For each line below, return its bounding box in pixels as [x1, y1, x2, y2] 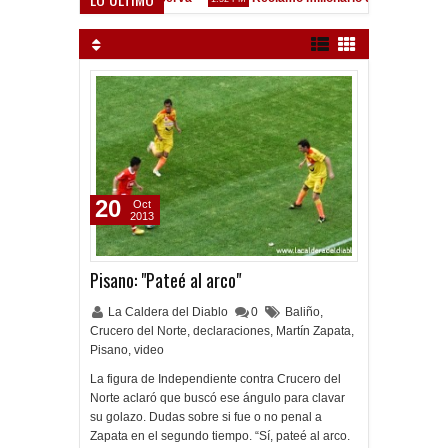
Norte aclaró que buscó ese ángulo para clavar [90, 391, 345, 405]
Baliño [285, 305, 320, 319]
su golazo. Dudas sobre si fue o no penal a [90, 410, 322, 424]
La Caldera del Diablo [108, 305, 231, 319]
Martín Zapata [276, 324, 351, 338]
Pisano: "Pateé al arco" [90, 267, 241, 293]
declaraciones [193, 324, 270, 338]
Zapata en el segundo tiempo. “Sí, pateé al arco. [90, 429, 350, 443]
